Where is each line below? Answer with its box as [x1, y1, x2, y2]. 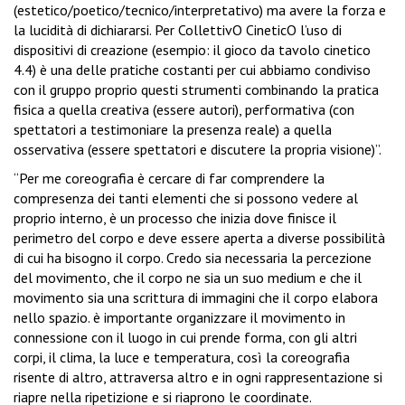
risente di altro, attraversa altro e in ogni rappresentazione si [14, 368, 382, 387]
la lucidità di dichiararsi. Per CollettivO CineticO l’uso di [14, 21, 342, 40]
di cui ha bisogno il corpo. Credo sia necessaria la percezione [14, 249, 372, 268]
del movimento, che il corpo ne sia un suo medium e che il [14, 268, 362, 287]
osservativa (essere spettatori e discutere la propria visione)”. [14, 140, 381, 159]
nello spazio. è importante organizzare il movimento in [14, 308, 345, 327]
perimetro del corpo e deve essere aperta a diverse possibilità [14, 229, 385, 248]
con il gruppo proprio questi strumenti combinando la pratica [14, 80, 379, 99]
